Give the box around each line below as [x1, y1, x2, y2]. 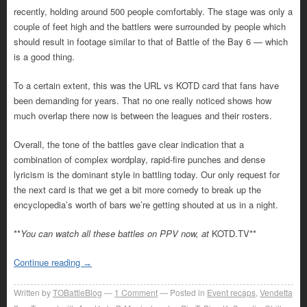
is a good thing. [14, 50, 75, 64]
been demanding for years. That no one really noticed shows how [14, 94, 271, 108]
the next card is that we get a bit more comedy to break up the [14, 183, 261, 197]
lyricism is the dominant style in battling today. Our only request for [14, 168, 280, 182]
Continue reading [14, 256, 83, 269]
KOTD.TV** [209, 227, 256, 241]
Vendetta [260, 286, 293, 299]
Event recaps [207, 286, 256, 299]
